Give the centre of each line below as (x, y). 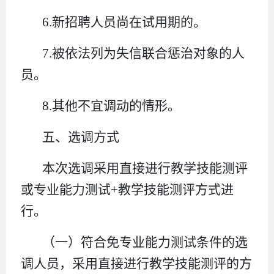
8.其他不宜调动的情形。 (112, 106)
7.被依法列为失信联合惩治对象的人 (144, 53)
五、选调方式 (81, 137)
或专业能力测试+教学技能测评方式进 (127, 189)
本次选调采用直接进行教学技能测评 (145, 168)
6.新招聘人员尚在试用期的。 (124, 22)
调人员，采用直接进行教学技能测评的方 (136, 263)
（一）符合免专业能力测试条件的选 (145, 242)
